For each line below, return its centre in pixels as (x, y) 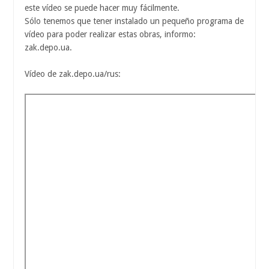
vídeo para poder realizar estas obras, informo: (110, 35)
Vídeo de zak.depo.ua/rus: (73, 74)
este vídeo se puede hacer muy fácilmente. (102, 8)
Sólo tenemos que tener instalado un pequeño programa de (134, 21)
